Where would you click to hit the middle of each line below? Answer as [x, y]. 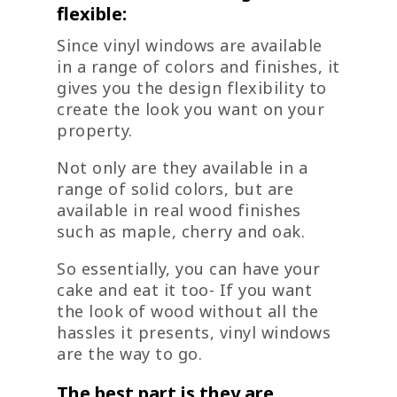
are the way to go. [129, 354]
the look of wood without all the [187, 311]
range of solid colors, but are [175, 189]
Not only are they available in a [182, 168]
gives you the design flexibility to [192, 88]
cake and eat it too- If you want [184, 290]
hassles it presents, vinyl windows [194, 333]
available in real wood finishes [179, 210]
